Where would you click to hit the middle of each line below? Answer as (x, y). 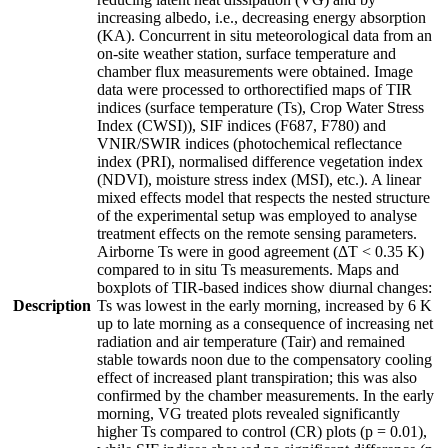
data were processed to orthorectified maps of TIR (254, 89)
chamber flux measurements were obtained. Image (255, 71)
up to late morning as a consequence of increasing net (265, 323)
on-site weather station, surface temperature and (246, 53)
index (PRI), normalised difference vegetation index (260, 161)
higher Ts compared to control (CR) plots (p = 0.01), (262, 431)
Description (52, 305)
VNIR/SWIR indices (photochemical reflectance (249, 143)
